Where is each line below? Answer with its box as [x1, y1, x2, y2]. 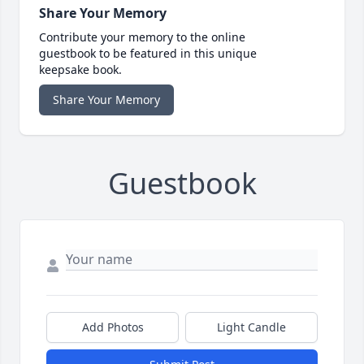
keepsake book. [39, 62, 122, 78]
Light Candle [217, 319, 286, 336]
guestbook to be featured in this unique [39, 45, 257, 62]
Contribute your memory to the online [39, 29, 245, 45]
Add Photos [81, 319, 144, 336]
